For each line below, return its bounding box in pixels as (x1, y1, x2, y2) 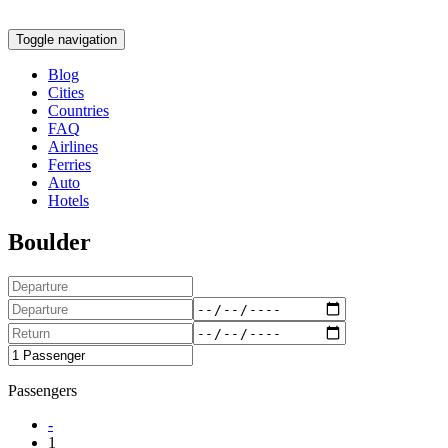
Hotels (48, 191, 89, 209)
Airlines (48, 137, 98, 155)
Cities (48, 83, 84, 101)
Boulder (8, 229, 91, 256)
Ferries (48, 155, 91, 173)
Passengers (8, 382, 77, 400)
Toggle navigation (16, 31, 117, 47)
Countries (48, 101, 109, 119)
